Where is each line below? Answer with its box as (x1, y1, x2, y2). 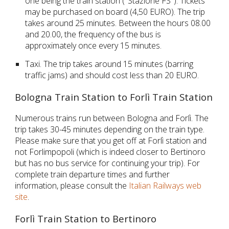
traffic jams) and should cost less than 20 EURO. (25, 69, 199, 81)
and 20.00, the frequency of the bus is (25, 28, 162, 40)
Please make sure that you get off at (15, 135, 148, 147)
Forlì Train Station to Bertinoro (15, 212, 157, 225)
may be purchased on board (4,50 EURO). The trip (25, 6, 205, 17)
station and (164, 135, 207, 147)
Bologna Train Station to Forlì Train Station (15, 90, 213, 103)
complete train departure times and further (15, 169, 170, 180)
